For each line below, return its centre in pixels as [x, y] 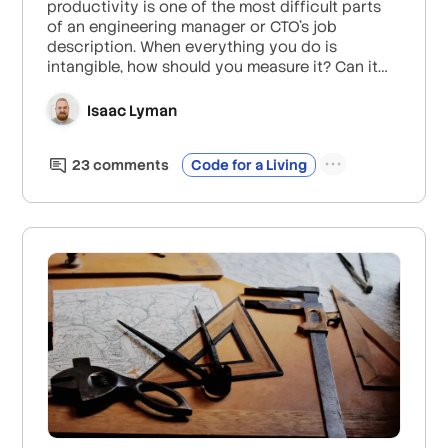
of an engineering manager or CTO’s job [192, 26]
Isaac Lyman [132, 111]
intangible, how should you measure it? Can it [213, 66]
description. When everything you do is [192, 46]
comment [126, 164]
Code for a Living [249, 164]
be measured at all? [118, 86]
